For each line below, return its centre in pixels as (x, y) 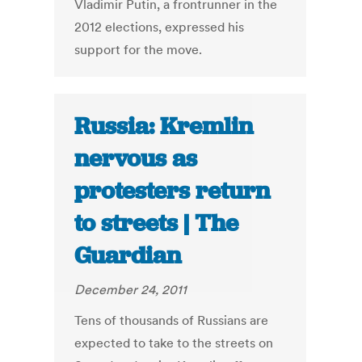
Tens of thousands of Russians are (172, 320)
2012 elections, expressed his (160, 27)
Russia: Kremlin (164, 126)
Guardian (128, 256)
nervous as (136, 159)
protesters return (173, 191)
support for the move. (139, 50)
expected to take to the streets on (174, 343)
